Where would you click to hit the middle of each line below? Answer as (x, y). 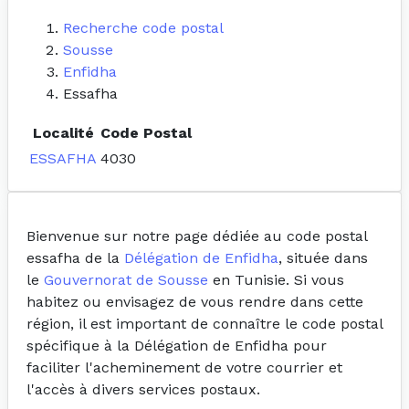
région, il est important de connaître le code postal (204, 324)
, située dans (323, 258)
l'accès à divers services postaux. (143, 390)
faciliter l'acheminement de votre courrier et (184, 368)
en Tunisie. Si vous (276, 280)
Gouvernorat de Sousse (126, 280)
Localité (63, 133)
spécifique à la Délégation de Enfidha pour (177, 346)
